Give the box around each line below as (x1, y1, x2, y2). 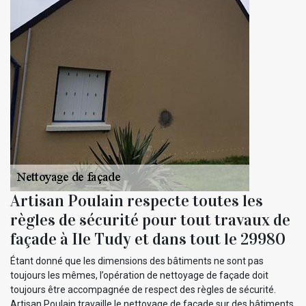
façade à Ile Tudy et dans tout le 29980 (10, 229, 286, 250)
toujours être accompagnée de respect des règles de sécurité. (10, 284, 276, 296)
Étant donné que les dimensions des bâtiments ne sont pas (10, 255, 264, 267)
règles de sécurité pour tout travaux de (10, 210, 290, 231)
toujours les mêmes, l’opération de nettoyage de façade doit (10, 270, 268, 281)
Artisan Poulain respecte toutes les (10, 191, 263, 212)
